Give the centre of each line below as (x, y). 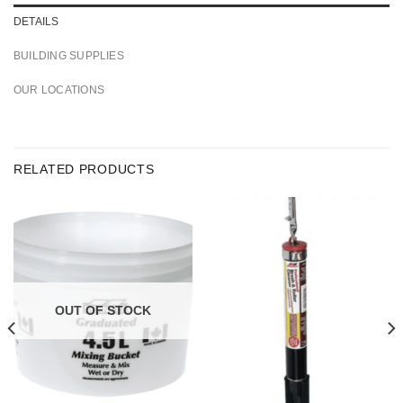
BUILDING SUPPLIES (69, 56)
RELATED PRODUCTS (84, 169)
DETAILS (36, 22)
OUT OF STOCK (103, 310)
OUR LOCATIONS (59, 90)
